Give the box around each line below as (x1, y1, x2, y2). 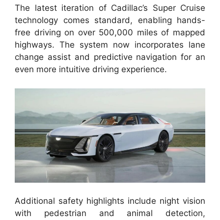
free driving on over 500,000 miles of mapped (15, 27, 205, 38)
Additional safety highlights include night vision (15, 196, 205, 206)
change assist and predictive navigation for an (15, 52, 205, 62)
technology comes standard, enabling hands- (15, 15, 205, 26)
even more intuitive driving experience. (15, 64, 167, 75)
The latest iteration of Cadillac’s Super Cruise (15, 3, 205, 13)
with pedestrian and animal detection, (15, 208, 205, 219)
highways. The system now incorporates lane (15, 40, 205, 50)
